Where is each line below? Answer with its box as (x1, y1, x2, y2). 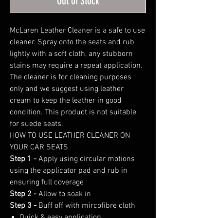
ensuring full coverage (10, 177, 84, 187)
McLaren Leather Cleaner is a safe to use (10, 25, 145, 36)
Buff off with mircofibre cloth (36, 200, 135, 211)
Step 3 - (10, 200, 36, 211)
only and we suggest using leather (10, 84, 124, 94)
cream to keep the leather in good (10, 95, 122, 106)
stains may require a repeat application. (10, 60, 143, 71)
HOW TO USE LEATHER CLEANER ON (10, 130, 130, 141)
